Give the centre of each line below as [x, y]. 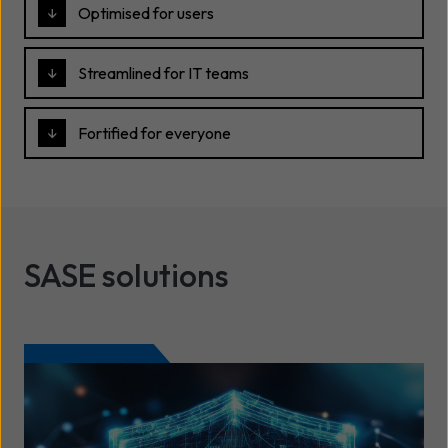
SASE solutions [126, 274]
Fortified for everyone [154, 132]
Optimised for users [146, 12]
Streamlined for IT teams [163, 72]
